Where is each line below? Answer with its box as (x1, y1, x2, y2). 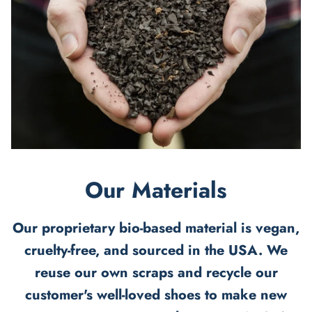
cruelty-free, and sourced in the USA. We (24, 240, 288, 260)
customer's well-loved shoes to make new (25, 284, 287, 305)
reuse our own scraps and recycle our (34, 262, 278, 283)
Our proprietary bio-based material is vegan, (13, 217, 299, 238)
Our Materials (85, 173, 227, 206)
